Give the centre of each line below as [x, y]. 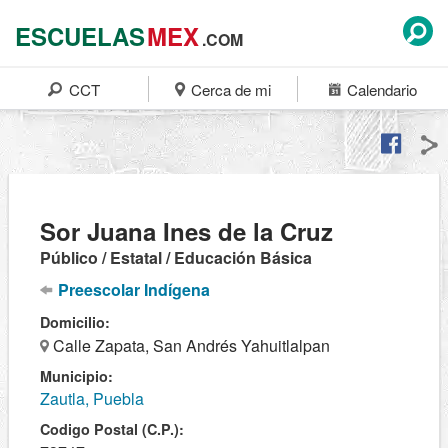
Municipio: [76, 376]
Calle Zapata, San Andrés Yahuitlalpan [189, 345]
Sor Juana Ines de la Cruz [186, 231]
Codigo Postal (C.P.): [112, 429]
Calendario [379, 89]
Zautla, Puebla [92, 398]
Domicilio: [75, 322]
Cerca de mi [229, 89]
